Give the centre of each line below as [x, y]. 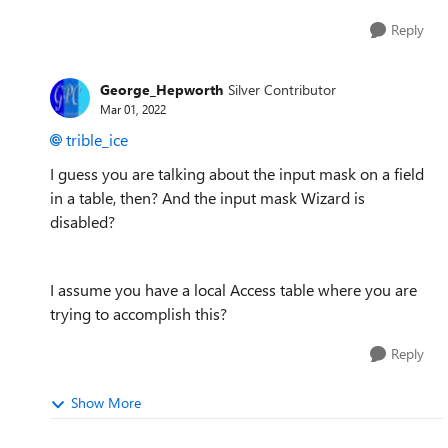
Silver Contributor [282, 89]
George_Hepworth [161, 89]
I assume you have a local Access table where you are [233, 289]
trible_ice [97, 139]
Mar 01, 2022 [133, 108]
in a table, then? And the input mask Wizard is [207, 197]
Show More [106, 402]
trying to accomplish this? [138, 313]
